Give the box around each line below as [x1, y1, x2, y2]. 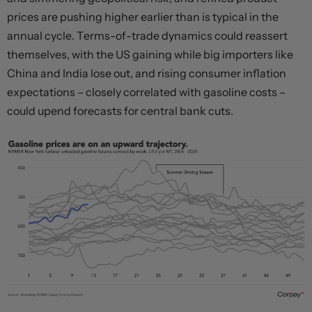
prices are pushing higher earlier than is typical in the [7, 10, 279, 24]
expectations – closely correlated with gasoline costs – [7, 85, 286, 100]
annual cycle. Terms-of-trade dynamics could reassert [7, 29, 288, 43]
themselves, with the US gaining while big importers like [7, 47, 293, 62]
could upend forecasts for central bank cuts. [7, 104, 233, 118]
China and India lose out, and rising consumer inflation [7, 66, 286, 81]
